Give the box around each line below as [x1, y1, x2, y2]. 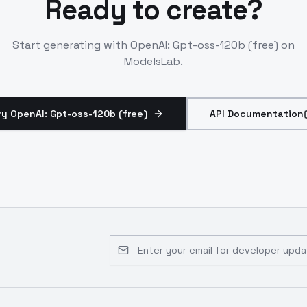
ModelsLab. [124, 54, 183, 69]
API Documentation [210, 108, 304, 120]
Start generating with [12, 38, 130, 52]
